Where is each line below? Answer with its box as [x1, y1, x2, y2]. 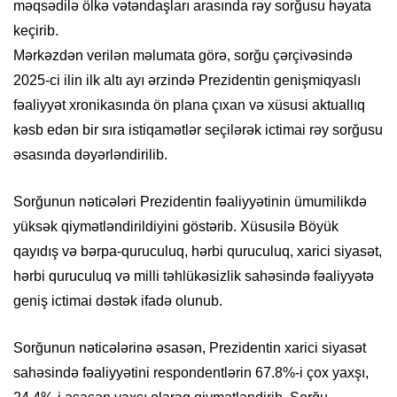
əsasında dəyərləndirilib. [13, 147, 167, 163]
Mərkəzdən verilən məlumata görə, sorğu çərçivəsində [13, 48, 353, 64]
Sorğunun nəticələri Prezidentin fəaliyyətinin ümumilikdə [13, 194, 367, 210]
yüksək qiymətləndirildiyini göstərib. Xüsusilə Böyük [13, 219, 339, 235]
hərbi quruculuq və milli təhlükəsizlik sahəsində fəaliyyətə [13, 269, 374, 284]
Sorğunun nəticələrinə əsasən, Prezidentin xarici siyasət [13, 340, 366, 356]
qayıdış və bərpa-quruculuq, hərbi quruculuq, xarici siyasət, [13, 244, 382, 260]
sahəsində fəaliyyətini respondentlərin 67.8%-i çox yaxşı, [13, 365, 369, 381]
